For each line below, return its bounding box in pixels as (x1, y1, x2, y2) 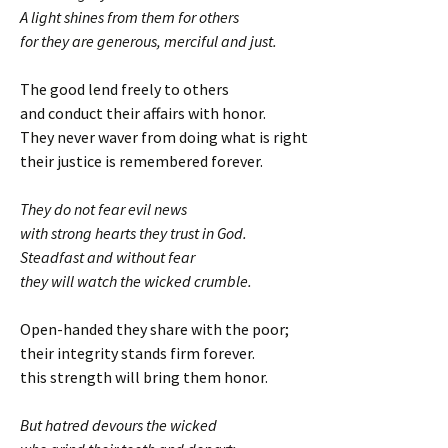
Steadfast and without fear (20, 247, 195, 268)
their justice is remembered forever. (20, 151, 263, 172)
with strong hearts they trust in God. (20, 223, 247, 244)
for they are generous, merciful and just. (20, 31, 277, 52)
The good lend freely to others (20, 79, 229, 100)
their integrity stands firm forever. (20, 343, 255, 364)
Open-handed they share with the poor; (20, 319, 289, 340)
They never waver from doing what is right (20, 127, 308, 148)
